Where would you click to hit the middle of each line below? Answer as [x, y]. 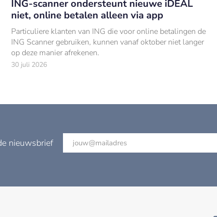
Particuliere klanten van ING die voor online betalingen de [108, 31]
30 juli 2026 [29, 64]
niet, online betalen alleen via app [87, 15]
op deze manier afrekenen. [55, 53]
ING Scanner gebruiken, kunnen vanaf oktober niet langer [107, 42]
